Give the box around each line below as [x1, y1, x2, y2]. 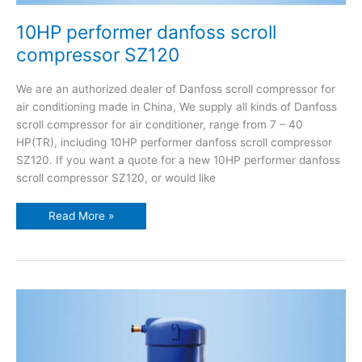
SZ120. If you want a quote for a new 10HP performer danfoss [16, 153, 340, 166]
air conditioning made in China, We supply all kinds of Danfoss [16, 99, 337, 113]
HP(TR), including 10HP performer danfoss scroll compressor [16, 135, 332, 149]
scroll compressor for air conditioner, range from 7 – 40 [16, 117, 303, 131]
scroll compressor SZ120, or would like [16, 170, 216, 184]
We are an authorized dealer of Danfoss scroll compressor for [16, 82, 335, 95]
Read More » [48, 209, 114, 223]
